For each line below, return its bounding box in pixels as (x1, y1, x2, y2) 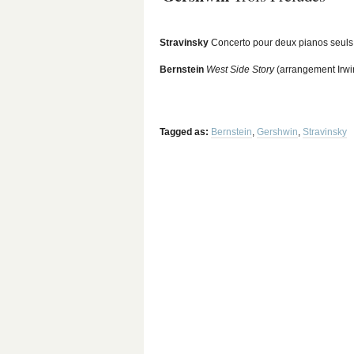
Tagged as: (160, 126, 209, 137)
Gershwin (257, 126, 298, 137)
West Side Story (206, 64, 277, 75)
